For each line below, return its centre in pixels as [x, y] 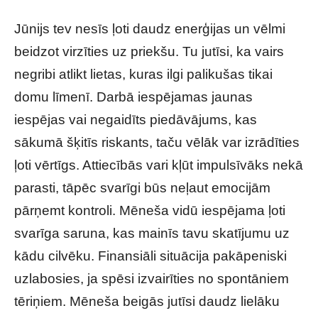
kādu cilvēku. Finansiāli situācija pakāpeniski [150, 256]
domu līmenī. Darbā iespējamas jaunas [133, 97]
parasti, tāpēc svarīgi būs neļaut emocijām [142, 188]
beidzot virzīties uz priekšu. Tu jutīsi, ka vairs [149, 51]
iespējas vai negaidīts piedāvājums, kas [136, 120]
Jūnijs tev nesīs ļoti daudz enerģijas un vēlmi [150, 29]
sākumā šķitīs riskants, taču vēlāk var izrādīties [157, 142]
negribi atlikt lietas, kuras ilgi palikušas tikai [143, 74]
